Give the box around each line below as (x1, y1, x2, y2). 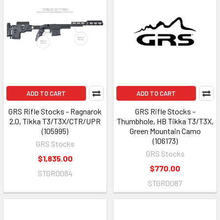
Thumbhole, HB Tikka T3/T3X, (116, 116, 214, 126)
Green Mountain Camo (129, 126, 201, 136)
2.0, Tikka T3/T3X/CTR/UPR (9, 116, 101, 126)
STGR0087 (148, 178, 182, 188)
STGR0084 (37, 168, 73, 178)
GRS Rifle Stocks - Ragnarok (8, 107, 102, 116)
